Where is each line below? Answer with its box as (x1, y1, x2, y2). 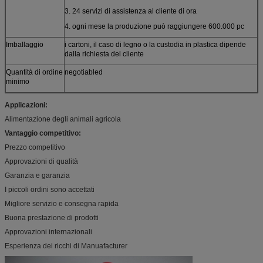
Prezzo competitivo (5, 143, 65, 151)
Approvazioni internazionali (5, 227, 92, 236)
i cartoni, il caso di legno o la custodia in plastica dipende (65, 40, 246, 49)
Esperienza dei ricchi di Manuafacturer (5, 241, 127, 250)
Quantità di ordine (6, 68, 63, 76)
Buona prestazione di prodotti (5, 213, 99, 222)
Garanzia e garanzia (5, 171, 70, 180)
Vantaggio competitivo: (5, 129, 81, 137)
